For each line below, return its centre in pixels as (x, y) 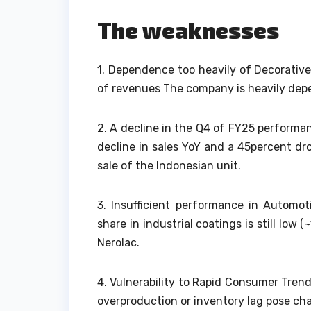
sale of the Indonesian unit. (169, 165)
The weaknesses (188, 30)
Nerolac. (118, 242)
